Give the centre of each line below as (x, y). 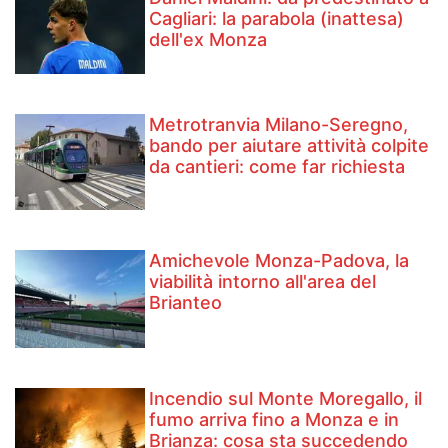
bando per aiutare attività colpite (289, 145)
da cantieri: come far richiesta (277, 166)
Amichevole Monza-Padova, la (279, 261)
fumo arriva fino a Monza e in (274, 419)
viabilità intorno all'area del (263, 282)
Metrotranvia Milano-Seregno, (279, 124)
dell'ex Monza (208, 39)
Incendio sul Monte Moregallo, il (286, 398)
